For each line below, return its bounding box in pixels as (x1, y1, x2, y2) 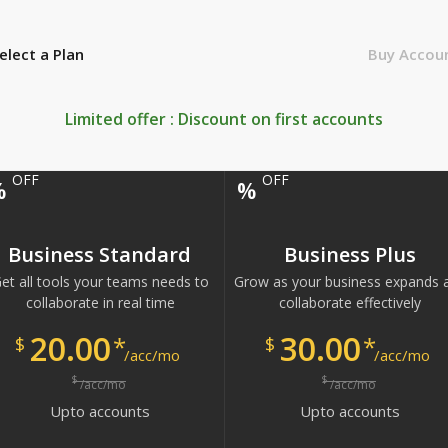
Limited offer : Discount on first (65, 108, 312, 130)
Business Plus (283, 241, 416, 268)
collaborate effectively (279, 293, 421, 312)
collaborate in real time (25, 293, 175, 312)
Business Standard (8, 241, 191, 268)
